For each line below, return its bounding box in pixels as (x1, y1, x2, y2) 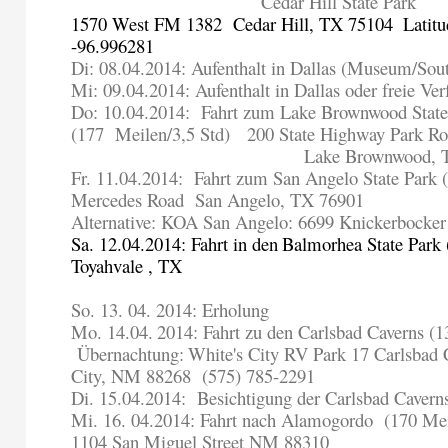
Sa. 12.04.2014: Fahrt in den (71, 231, 279, 257)
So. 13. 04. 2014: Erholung (71, 297, 270, 323)
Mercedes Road (71, 187, 185, 213)
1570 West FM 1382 (71, 11, 223, 37)
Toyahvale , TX (71, 253, 183, 279)
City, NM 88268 (71, 363, 192, 389)
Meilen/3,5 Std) (110, 121, 231, 147)
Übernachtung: (77, 341, 185, 367)
